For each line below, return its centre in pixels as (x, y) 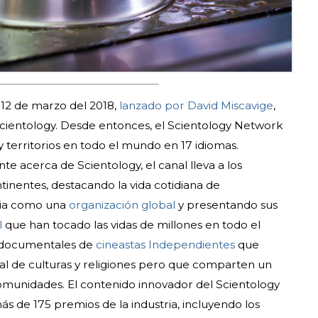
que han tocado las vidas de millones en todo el (131, 225)
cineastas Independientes (165, 245)
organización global (122, 205)
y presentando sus (226, 205)
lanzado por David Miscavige (196, 106)
